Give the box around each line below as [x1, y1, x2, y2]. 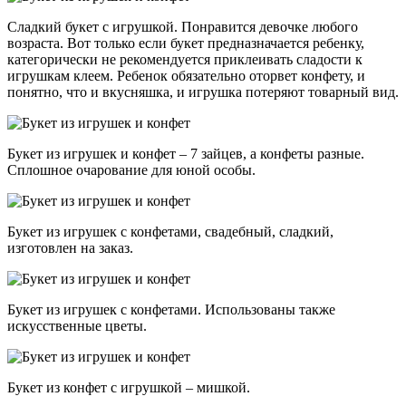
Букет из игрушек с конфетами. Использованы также [7, 302, 335, 318]
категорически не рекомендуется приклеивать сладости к [7, 52, 362, 68]
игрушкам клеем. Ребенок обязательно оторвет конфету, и [7, 68, 365, 84]
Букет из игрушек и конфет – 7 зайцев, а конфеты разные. [7, 146, 364, 162]
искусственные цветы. [7, 318, 150, 334]
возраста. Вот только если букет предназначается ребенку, [7, 35, 364, 52]
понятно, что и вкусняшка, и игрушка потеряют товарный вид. [7, 84, 399, 101]
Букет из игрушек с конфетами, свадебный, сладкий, [7, 224, 333, 240]
